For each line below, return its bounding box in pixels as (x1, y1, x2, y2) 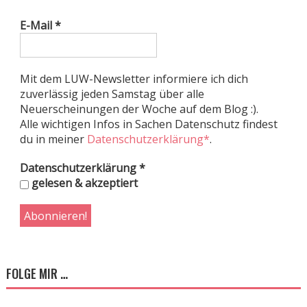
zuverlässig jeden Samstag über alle (19, 86, 204, 102)
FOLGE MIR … (5, 265, 68, 283)
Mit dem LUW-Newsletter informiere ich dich (19, 71, 248, 87)
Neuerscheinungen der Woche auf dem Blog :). (19, 101, 258, 117)
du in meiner (19, 132, 87, 147)
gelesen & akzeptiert (28, 175, 138, 191)
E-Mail (19, 18, 55, 34)
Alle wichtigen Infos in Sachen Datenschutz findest (19, 116, 278, 132)
